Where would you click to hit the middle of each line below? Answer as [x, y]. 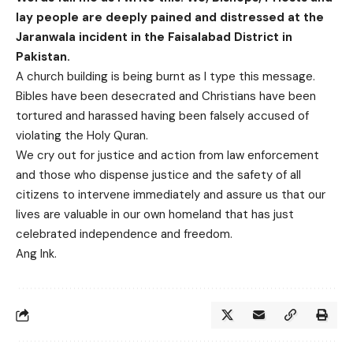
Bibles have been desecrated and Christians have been [166, 97]
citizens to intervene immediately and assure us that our [171, 195]
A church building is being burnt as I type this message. [165, 77]
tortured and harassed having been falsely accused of [162, 116]
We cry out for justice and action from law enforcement [167, 156]
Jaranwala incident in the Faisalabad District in [154, 37]
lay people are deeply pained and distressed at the [170, 18]
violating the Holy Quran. [82, 136]
